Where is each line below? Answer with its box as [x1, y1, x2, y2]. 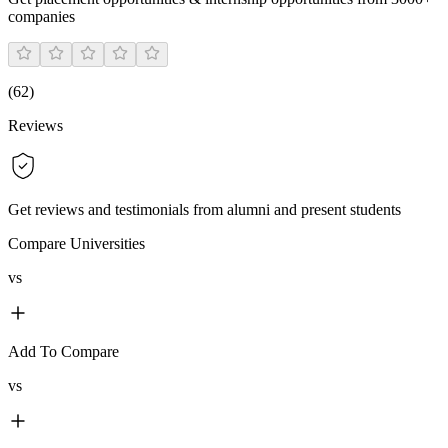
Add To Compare [8, 342, 119, 360]
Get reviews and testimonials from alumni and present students [8, 200, 401, 218]
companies [8, 7, 75, 25]
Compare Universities [8, 234, 145, 252]
